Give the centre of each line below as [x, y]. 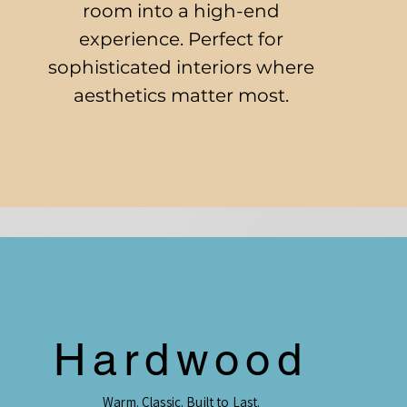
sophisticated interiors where [182, 67]
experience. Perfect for [182, 39]
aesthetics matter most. [182, 95]
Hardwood [181, 359]
